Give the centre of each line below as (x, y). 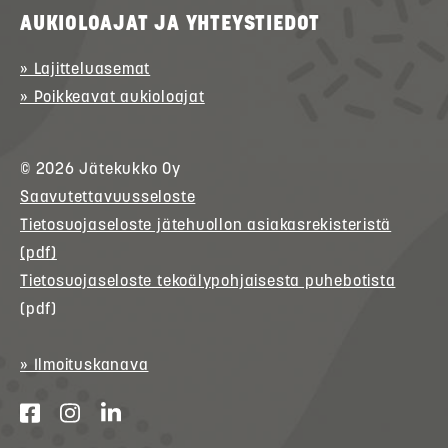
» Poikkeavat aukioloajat (112, 96)
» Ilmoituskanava (84, 364)
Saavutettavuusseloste (108, 196)
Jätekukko (118, 168)
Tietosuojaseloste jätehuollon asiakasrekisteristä (206, 224)
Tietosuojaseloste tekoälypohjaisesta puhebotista (208, 280)
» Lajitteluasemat (85, 68)
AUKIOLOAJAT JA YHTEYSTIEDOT (170, 23)
